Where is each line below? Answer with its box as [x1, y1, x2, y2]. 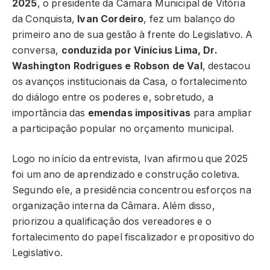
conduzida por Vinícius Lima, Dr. [61, 44, 218, 56]
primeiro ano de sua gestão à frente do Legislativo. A [12, 28, 253, 40]
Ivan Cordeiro [77, 13, 144, 25]
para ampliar [190, 107, 252, 119]
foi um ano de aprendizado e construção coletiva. [12, 169, 240, 181]
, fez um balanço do [143, 13, 236, 25]
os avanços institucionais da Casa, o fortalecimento [12, 75, 248, 87]
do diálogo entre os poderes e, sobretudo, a [12, 91, 213, 103]
